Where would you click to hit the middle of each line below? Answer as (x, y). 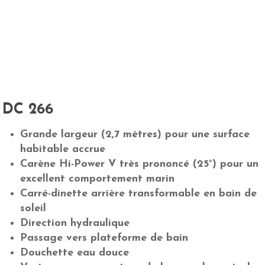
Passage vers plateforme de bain (104, 238)
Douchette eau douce (75, 253)
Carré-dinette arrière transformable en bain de (139, 193)
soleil (33, 208)
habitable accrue (63, 149)
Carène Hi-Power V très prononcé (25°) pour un (140, 164)
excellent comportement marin (98, 179)
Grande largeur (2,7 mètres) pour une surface (135, 134)
